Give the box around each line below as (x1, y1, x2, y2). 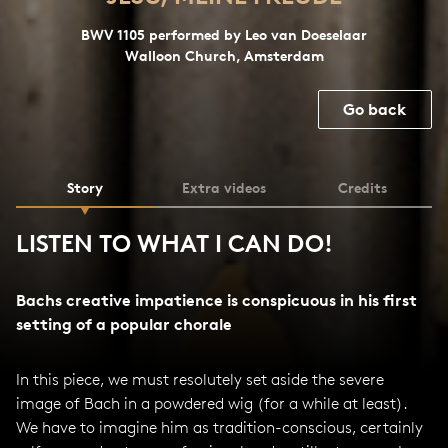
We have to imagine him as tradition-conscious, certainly (16, 418, 423, 437)
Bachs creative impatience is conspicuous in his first (16, 290, 417, 310)
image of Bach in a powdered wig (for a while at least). (16, 394, 407, 413)
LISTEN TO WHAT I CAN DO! (16, 229, 333, 258)
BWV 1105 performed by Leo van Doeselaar (81, 26, 367, 43)
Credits (338, 179, 388, 196)
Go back (343, 99, 407, 119)
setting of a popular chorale (16, 314, 232, 334)
